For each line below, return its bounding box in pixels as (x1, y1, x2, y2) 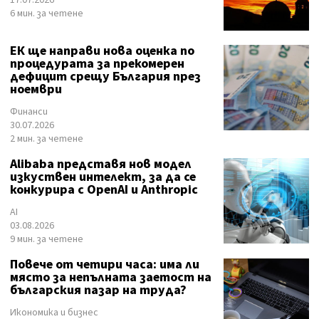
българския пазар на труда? (10, 281, 187, 299)
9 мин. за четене (10, 232, 83, 246)
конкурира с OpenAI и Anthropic (10, 181, 198, 199)
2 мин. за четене (10, 132, 83, 146)
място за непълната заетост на (10, 268, 211, 286)
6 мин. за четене (10, 6, 83, 21)
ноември (10, 80, 62, 98)
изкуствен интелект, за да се (10, 168, 196, 186)
